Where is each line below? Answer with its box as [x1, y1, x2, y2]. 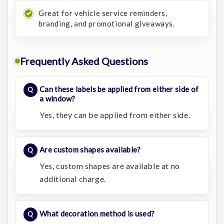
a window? [39, 93, 75, 103]
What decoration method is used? [39, 208, 155, 218]
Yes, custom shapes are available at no [39, 160, 180, 170]
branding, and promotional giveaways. [38, 18, 175, 28]
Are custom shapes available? [39, 144, 141, 154]
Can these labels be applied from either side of [39, 84, 199, 93]
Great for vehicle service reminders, [38, 8, 167, 17]
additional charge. [39, 173, 106, 183]
